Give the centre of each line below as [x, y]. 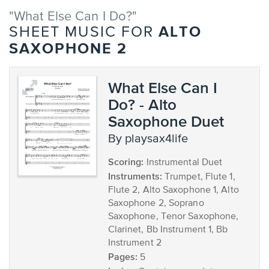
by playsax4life [152, 139]
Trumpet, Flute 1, [198, 177]
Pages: [123, 256]
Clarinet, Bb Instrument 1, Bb [168, 230]
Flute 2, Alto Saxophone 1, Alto [173, 190]
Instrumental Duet [183, 163]
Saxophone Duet [166, 121]
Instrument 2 [134, 243]
